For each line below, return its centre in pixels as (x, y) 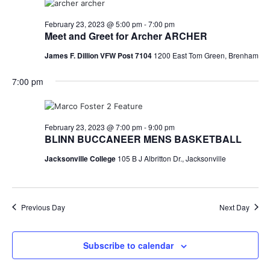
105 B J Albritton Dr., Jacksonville (171, 158)
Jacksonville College (81, 158)
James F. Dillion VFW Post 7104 (99, 55)
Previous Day (43, 207)
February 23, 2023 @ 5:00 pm (93, 24)
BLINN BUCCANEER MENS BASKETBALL (143, 139)
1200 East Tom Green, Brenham (206, 55)
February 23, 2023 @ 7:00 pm (93, 127)
